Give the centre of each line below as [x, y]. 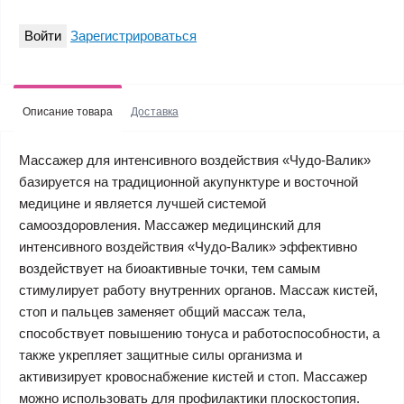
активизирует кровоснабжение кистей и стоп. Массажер [193, 376]
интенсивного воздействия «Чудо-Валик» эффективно [188, 247]
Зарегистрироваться [133, 36]
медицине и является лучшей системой [142, 203]
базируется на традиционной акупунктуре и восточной [188, 182]
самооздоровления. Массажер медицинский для [170, 225]
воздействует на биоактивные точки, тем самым [170, 268]
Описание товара [68, 112]
